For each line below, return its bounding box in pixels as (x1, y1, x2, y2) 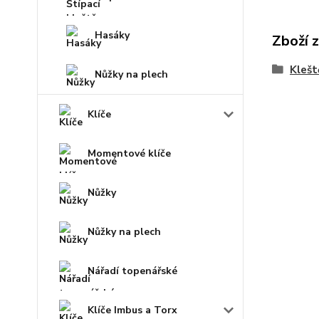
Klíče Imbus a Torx (88, 303, 177, 317)
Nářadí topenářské (88, 263, 177, 278)
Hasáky (95, 28, 130, 42)
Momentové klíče (88, 146, 171, 160)
